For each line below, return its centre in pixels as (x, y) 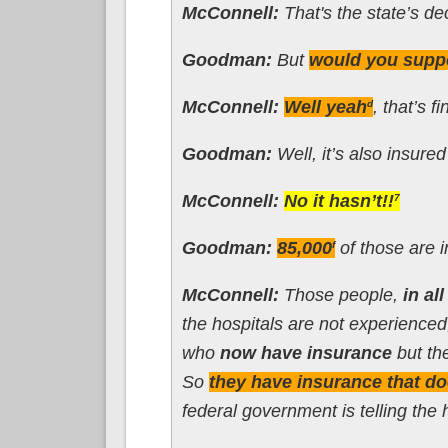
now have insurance (305, 352)
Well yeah (325, 106)
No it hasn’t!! (338, 200)
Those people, (340, 294)
